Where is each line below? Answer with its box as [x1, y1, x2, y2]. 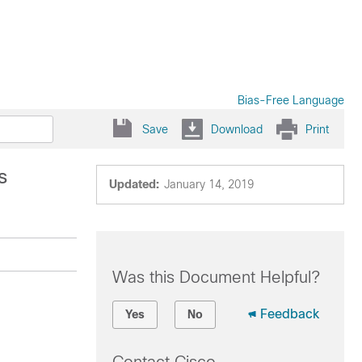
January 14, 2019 [163, 178, 254, 191]
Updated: [108, 178, 159, 191]
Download [211, 122, 263, 136]
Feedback [259, 307, 319, 321]
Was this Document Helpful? [112, 268, 320, 286]
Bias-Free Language [238, 94, 344, 107]
